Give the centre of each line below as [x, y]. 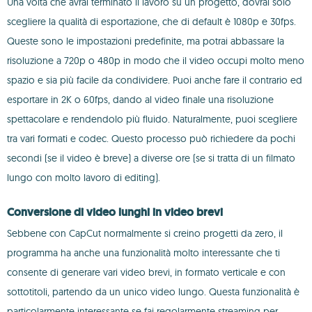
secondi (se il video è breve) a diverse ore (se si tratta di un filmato [151, 158]
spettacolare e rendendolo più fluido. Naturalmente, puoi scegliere [152, 119]
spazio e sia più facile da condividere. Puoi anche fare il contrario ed [155, 80]
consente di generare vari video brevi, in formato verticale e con [146, 272]
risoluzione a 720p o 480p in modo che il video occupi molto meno [156, 61]
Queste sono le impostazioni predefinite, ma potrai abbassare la [146, 41]
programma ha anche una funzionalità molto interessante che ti [143, 253]
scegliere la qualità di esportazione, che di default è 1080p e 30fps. [151, 22]
